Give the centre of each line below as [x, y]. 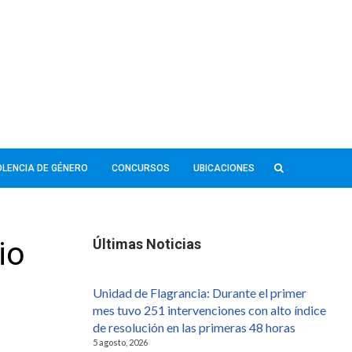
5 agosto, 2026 [120, 342]
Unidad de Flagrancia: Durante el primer [200, 292]
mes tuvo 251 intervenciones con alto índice [209, 310]
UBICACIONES [224, 168]
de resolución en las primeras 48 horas [194, 327]
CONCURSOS [141, 168]
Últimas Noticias [147, 244]
